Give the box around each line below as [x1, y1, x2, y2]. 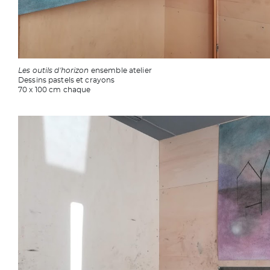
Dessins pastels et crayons [18, 77, 115, 84]
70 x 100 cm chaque [18, 86, 91, 94]
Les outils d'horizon [18, 67, 91, 75]
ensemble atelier [90, 67, 152, 75]
